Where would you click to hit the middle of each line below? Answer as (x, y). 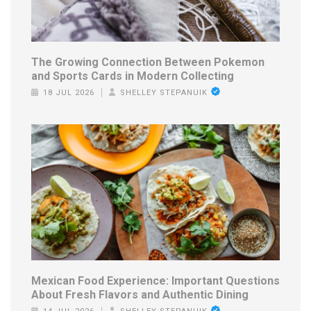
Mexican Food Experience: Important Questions (155, 280)
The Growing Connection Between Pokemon (148, 62)
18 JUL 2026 (68, 93)
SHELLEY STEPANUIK (164, 93)
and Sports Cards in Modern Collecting (133, 76)
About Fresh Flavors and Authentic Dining (140, 294)
